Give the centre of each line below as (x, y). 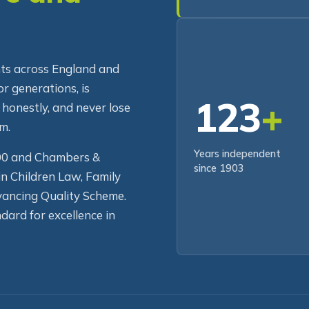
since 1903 (219, 187)
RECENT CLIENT (236, 9)
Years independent (237, 173)
